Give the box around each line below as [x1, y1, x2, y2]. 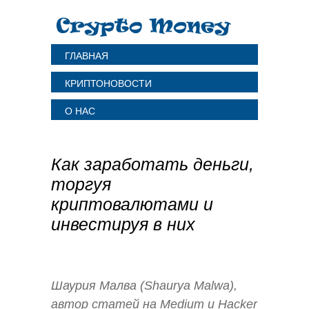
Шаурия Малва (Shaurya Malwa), [51, 278, 237, 292]
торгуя [51, 175, 111, 194]
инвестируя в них [51, 215, 195, 234]
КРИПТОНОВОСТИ [65, 78, 152, 89]
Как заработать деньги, [51, 154, 254, 174]
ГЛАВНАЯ [65, 50, 108, 61]
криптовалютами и [51, 195, 213, 214]
